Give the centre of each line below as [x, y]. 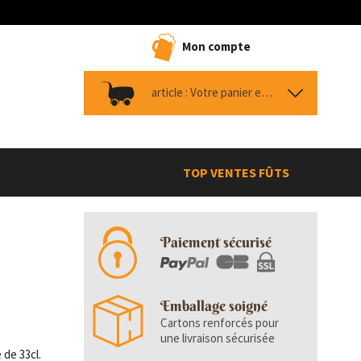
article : [169, 92]
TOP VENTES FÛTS [236, 172]
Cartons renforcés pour [219, 323]
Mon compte [216, 46]
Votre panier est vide [225, 92]
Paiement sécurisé [216, 242]
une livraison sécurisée [217, 338]
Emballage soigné [214, 306]
